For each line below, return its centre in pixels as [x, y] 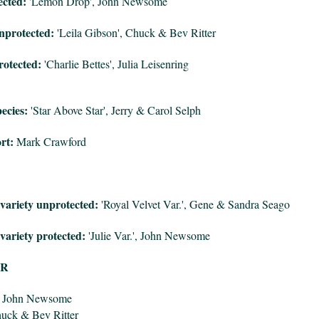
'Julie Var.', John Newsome [147, 236]
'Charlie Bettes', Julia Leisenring [115, 64]
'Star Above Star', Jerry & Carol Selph [114, 110]
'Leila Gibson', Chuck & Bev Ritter [135, 33]
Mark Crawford [49, 142]
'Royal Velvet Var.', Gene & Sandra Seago [194, 204]
